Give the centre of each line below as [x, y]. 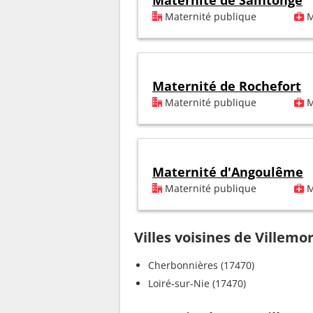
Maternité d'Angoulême [228, 172]
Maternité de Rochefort [227, 86]
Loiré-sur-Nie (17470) [197, 284]
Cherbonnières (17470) [201, 265]
